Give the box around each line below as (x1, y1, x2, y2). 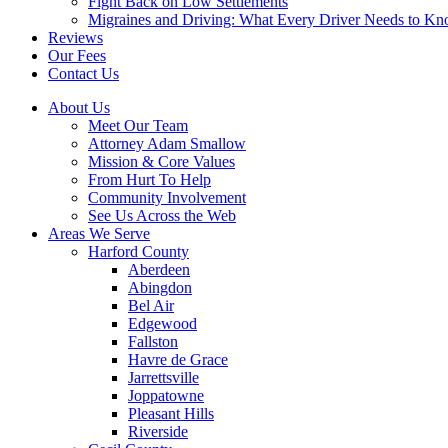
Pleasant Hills (128, 405, 214, 422)
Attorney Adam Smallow (88, 135, 246, 152)
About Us (48, 99, 110, 116)
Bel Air (128, 297, 174, 314)
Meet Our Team (88, 117, 188, 134)
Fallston (128, 333, 178, 350)
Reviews (48, 29, 103, 46)
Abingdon (128, 279, 192, 296)
